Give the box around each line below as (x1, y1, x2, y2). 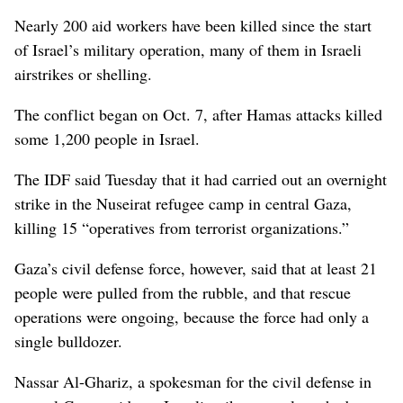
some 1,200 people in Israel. (14, 127, 200, 149)
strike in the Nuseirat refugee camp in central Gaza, (14, 192, 352, 214)
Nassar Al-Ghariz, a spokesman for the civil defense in (14, 370, 372, 392)
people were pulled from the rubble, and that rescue (14, 281, 351, 303)
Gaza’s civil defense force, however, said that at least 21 (14, 256, 377, 279)
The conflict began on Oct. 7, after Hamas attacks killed (14, 103, 382, 125)
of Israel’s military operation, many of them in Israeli (14, 38, 362, 60)
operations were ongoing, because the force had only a (14, 305, 369, 327)
